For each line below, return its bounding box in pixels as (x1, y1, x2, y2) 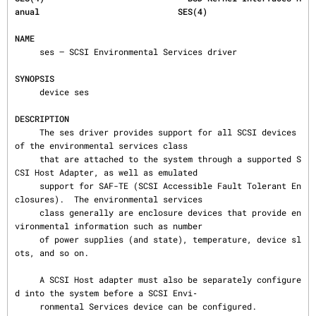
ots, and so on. (15, 247, 89, 258)
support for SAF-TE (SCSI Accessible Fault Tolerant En (15, 180, 39, 191)
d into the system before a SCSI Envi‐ (15, 287, 197, 298)
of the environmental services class (15, 140, 188, 151)
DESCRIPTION (15, 113, 69, 124)
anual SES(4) (15, 6, 207, 17)
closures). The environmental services (15, 193, 202, 205)
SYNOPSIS (15, 73, 54, 84)
